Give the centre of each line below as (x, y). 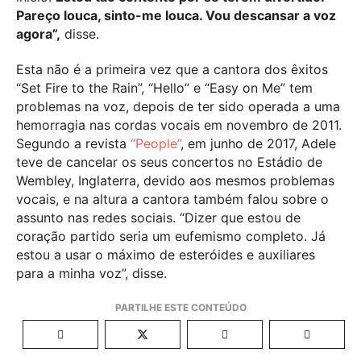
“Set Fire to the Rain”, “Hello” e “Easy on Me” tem (164, 87)
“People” (156, 143)
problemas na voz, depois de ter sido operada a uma (178, 106)
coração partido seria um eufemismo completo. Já (171, 236)
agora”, (38, 33)
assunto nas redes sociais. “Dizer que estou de (158, 217)
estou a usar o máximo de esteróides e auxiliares (166, 254)
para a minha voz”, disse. (91, 273)
